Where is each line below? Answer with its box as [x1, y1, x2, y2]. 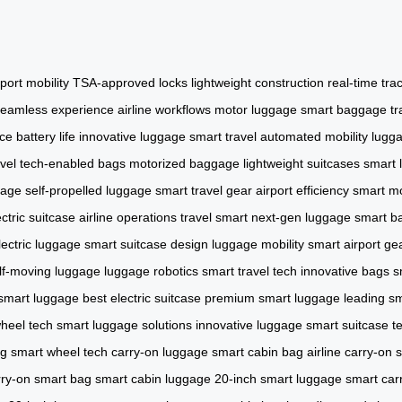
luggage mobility [212, 236, 304, 251]
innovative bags [301, 263, 389, 278]
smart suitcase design [84, 236, 208, 251]
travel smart [180, 209, 248, 224]
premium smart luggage [205, 290, 340, 305]
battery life [16, 128, 75, 144]
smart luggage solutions [57, 317, 192, 332]
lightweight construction [191, 74, 324, 90]
